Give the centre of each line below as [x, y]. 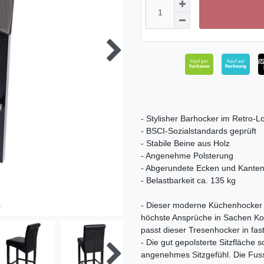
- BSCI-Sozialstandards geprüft [199, 131]
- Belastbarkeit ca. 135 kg [188, 181]
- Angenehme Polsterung [187, 156]
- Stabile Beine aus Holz [185, 143]
